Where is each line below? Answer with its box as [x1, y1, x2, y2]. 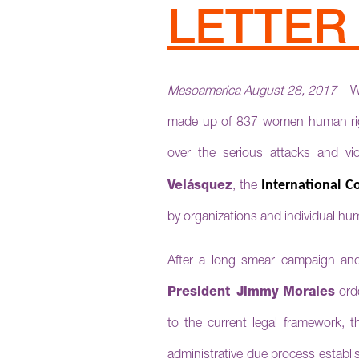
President [167, 287, 230, 300]
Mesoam [167, 86, 215, 99]
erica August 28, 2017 [215, 86, 337, 99]
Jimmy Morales [236, 287, 336, 300]
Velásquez [167, 180, 232, 193]
